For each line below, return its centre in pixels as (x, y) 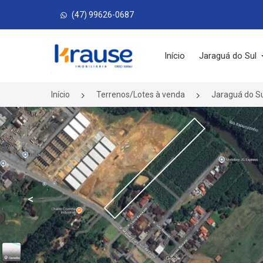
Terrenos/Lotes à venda (141, 95)
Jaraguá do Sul (229, 56)
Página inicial (85, 47)
